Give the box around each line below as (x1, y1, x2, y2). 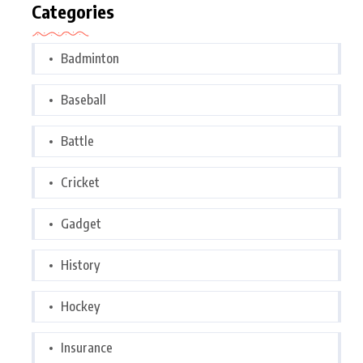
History (61, 257, 100, 273)
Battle (61, 133, 94, 149)
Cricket (61, 174, 100, 190)
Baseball (61, 92, 106, 108)
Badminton (61, 50, 119, 66)
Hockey (61, 298, 100, 314)
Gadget (61, 216, 101, 232)
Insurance (61, 340, 113, 356)
